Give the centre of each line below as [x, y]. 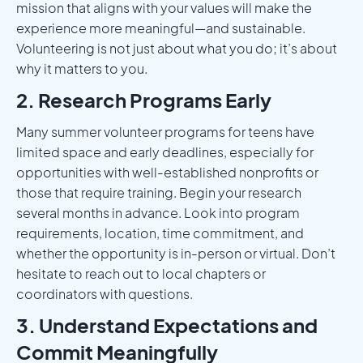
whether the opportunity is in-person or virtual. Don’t [176, 253]
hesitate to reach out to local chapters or [141, 273]
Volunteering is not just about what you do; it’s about [177, 48]
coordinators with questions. [105, 293]
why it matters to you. [82, 68]
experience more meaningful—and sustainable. [161, 28]
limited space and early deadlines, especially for [165, 152]
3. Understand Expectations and [167, 325]
